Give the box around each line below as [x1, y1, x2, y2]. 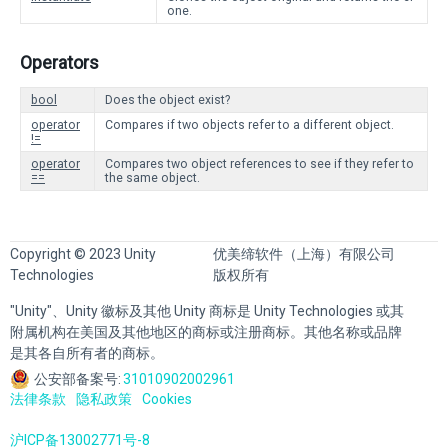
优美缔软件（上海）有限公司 [213, 246, 396, 262]
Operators [20, 52, 99, 73]
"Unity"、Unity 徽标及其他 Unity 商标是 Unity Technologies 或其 [10, 303, 404, 319]
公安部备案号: [34, 371, 121, 387]
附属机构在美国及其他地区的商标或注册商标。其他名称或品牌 [10, 324, 402, 340]
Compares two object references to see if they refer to [105, 157, 414, 171]
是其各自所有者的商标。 [10, 345, 164, 361]
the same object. [105, 171, 200, 185]
